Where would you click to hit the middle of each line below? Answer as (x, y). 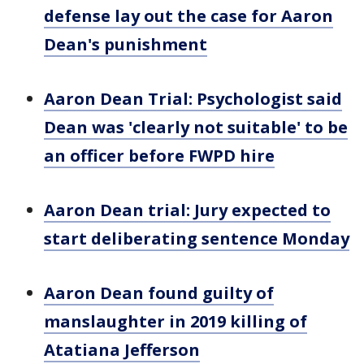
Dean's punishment (126, 44)
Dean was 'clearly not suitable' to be (196, 127)
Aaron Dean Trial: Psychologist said (193, 99)
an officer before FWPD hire (159, 156)
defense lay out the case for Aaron (188, 16)
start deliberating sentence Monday (197, 238)
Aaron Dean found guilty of (159, 293)
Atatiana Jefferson (122, 350)
